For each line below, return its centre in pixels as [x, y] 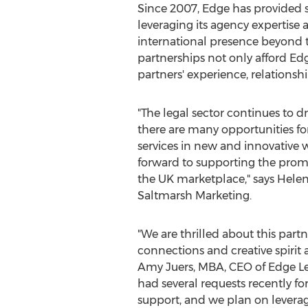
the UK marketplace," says [207, 179]
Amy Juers [165, 267]
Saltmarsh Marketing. [194, 196]
